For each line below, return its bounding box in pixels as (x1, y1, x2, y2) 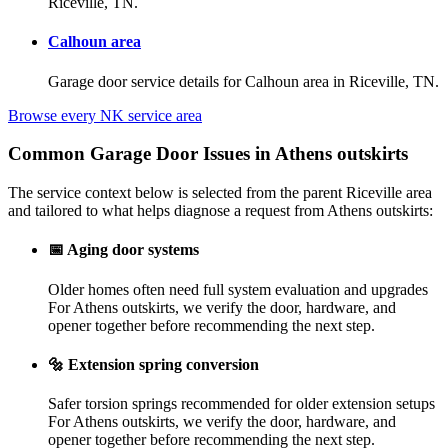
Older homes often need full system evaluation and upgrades (48, 280, 428, 298)
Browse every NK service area (8, 106, 202, 124)
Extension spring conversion (68, 355, 259, 373)
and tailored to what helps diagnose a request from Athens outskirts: (8, 202, 433, 220)
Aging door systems (67, 241, 199, 259)
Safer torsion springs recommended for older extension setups (48, 395, 435, 413)
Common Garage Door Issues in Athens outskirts (8, 143, 408, 165)
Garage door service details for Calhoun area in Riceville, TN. (48, 72, 439, 90)
